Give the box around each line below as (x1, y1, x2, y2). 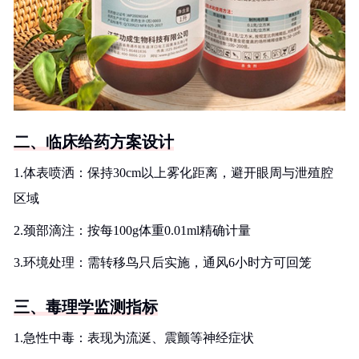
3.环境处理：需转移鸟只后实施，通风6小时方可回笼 (14, 256, 312, 269)
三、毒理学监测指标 (14, 298, 158, 316)
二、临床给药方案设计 (14, 133, 174, 151)
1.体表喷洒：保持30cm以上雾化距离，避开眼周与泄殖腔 (14, 166, 333, 179)
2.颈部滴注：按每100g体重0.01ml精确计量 (14, 224, 251, 237)
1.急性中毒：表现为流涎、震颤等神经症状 (14, 331, 254, 345)
